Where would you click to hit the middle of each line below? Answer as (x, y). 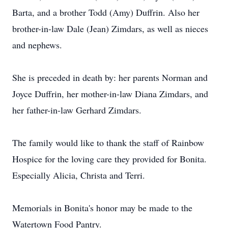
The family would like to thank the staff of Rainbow (108, 142)
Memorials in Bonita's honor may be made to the (102, 208)
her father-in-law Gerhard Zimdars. (77, 110)
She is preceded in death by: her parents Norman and (110, 77)
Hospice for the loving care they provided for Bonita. (109, 159)
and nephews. (37, 45)
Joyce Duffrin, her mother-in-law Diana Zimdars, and (110, 94)
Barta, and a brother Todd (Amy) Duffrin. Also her (106, 12)
